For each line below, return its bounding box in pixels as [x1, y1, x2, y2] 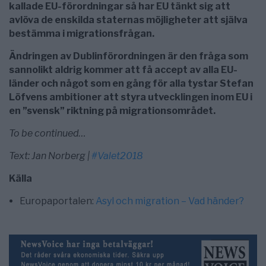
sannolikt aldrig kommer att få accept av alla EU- [9, 64, 237, 76]
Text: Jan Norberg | [9, 150, 91, 162]
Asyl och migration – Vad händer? [96, 195, 244, 207]
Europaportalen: [20, 195, 96, 207]
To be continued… [9, 128, 86, 140]
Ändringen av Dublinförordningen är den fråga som [9, 50, 248, 62]
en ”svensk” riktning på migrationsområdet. [9, 105, 216, 117]
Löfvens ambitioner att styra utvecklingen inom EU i [9, 91, 252, 103]
